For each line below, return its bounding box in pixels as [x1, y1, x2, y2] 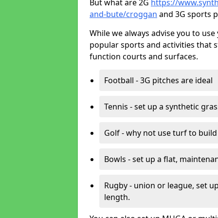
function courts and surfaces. [90, 51, 198, 62]
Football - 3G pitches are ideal [104, 75, 213, 86]
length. [104, 192, 130, 202]
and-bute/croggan [90, 9, 157, 19]
